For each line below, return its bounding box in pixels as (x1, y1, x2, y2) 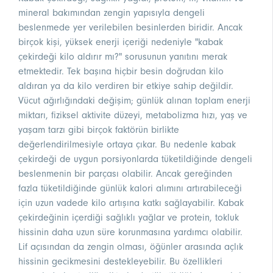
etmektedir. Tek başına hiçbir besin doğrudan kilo (18, 66, 224, 77)
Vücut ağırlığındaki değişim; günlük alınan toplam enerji (18, 95, 250, 107)
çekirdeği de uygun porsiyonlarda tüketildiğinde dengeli (18, 154, 252, 165)
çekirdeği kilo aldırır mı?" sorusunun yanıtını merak (18, 51, 227, 63)
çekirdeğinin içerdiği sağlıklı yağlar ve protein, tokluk (18, 212, 239, 224)
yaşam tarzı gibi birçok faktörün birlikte (18, 124, 179, 136)
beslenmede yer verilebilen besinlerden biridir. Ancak (18, 22, 243, 34)
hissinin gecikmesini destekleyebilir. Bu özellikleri (18, 256, 222, 268)
